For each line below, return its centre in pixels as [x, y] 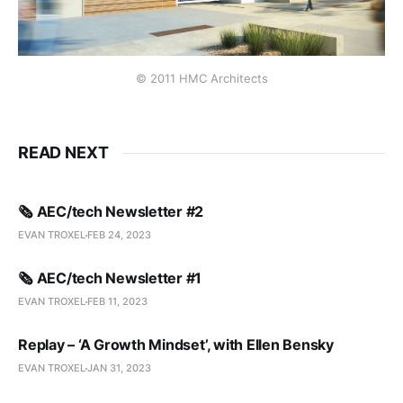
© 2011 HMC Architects [201, 79]
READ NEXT [63, 153]
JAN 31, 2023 [119, 368]
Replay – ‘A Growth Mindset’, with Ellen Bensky [176, 345]
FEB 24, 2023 [119, 235]
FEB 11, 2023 [117, 302]
